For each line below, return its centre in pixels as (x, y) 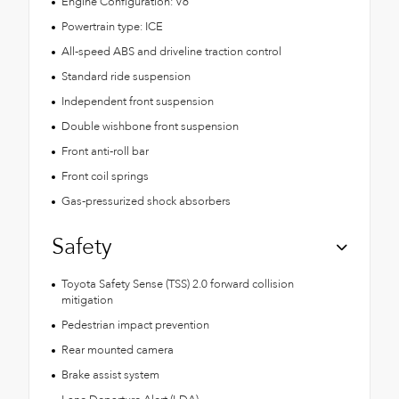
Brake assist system (110, 375)
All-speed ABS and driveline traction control (171, 51)
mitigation (87, 300)
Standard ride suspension (126, 76)
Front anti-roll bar (105, 151)
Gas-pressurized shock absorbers (146, 201)
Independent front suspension (137, 101)
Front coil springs (105, 176)
